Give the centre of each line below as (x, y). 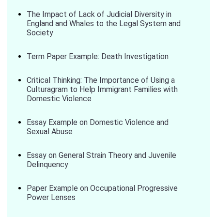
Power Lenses (51, 197)
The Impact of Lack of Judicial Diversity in (99, 14)
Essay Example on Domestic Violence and (98, 122)
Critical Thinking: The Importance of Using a (101, 80)
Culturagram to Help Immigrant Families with (102, 89)
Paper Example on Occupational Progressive (102, 188)
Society (40, 33)
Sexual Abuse (50, 132)
